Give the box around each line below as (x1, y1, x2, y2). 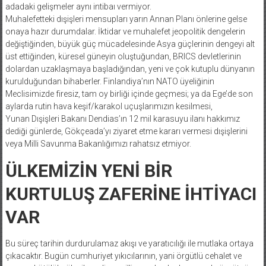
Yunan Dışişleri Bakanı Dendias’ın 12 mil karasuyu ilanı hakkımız (5, 113, 240, 123)
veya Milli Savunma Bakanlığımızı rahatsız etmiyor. (5, 138, 193, 148)
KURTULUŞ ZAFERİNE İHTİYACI (5, 183, 256, 204)
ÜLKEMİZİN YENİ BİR (5, 160, 172, 181)
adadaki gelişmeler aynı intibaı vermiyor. (5, 1, 151, 11)
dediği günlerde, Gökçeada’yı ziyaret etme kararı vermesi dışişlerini (5, 126, 248, 136)
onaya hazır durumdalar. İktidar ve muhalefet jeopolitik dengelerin (5, 26, 245, 36)
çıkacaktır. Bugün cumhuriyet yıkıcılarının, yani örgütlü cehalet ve (5, 251, 242, 261)
